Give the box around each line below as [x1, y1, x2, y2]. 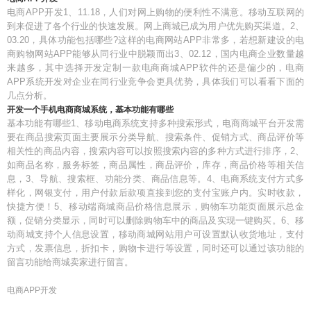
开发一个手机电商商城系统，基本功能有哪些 [7, 105, 174, 115]
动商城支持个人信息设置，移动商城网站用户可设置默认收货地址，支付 [7, 229, 304, 239]
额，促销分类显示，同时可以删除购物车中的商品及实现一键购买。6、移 [7, 215, 304, 226]
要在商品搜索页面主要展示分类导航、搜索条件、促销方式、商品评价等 [7, 132, 304, 142]
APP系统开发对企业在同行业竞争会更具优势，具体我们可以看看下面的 [7, 76, 304, 87]
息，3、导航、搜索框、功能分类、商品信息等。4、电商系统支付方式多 [7, 174, 304, 184]
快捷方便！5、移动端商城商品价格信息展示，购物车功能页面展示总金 [7, 201, 304, 212]
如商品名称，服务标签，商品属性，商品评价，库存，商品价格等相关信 [7, 160, 304, 170]
